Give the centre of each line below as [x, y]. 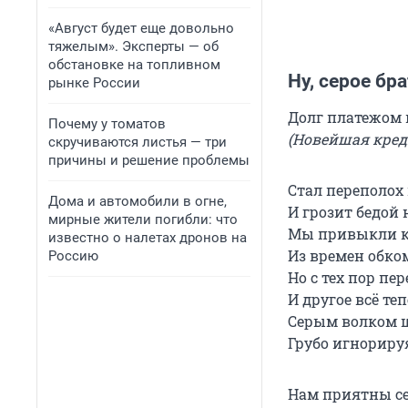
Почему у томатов [107, 124]
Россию [73, 256]
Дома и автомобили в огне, [138, 201]
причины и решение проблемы [149, 160]
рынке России [94, 83]
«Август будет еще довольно [141, 28]
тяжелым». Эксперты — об [133, 46]
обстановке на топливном [134, 65]
